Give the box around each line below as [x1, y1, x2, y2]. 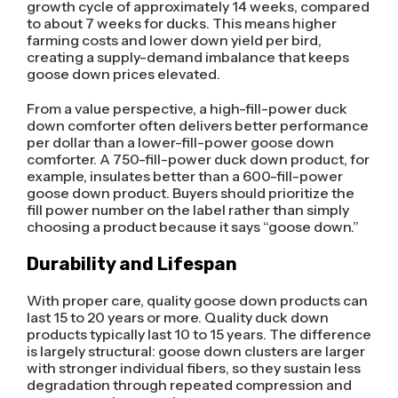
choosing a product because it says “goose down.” [26, 217, 359, 235]
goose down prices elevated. [26, 64, 220, 83]
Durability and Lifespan [26, 252, 237, 275]
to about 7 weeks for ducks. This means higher [26, 13, 337, 32]
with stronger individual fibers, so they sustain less [26, 358, 361, 377]
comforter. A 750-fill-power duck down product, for [26, 149, 370, 168]
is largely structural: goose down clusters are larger [26, 341, 365, 360]
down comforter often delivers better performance [26, 115, 369, 134]
